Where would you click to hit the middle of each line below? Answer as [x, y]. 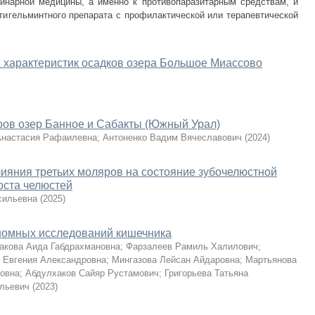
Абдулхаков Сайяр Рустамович [92, 273]
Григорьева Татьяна [206, 273]
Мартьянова [271, 260]
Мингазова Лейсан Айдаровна [176, 260]
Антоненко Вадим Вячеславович [172, 137]
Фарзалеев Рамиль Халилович [192, 246]
